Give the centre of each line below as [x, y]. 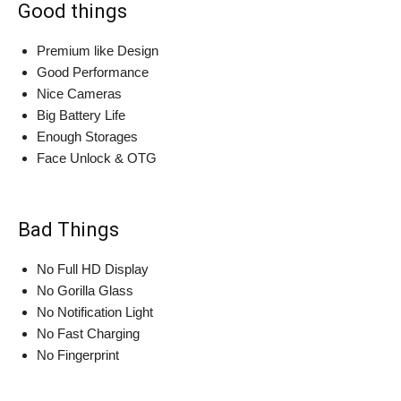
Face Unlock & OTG [97, 158]
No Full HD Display [93, 269]
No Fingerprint [78, 355]
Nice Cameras [79, 94]
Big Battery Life [81, 115]
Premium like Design [98, 51]
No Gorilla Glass [85, 290]
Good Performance [93, 72]
